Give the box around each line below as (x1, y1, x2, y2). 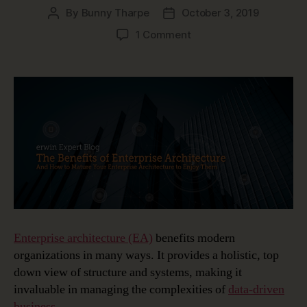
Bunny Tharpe (81, 5, 149, 19)
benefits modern (153, 230, 235, 246)
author (53, 21, 85, 35)
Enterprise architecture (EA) (14, 230, 153, 246)
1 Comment (135, 27, 191, 41)
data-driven (228, 281, 284, 297)
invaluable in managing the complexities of (14, 281, 228, 297)
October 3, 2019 (181, 5, 259, 19)
